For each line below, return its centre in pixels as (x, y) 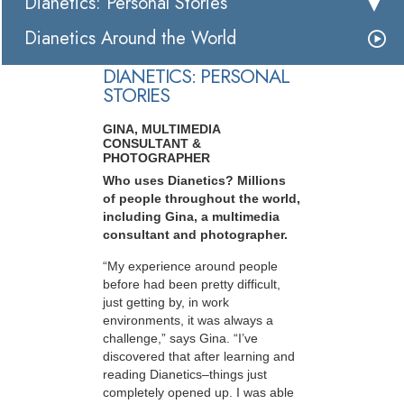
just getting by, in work (166, 302)
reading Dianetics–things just (185, 374)
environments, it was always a (188, 320)
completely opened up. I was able (198, 392)
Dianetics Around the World (130, 39)
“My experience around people (190, 266)
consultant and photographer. (195, 235)
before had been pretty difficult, (192, 284)
